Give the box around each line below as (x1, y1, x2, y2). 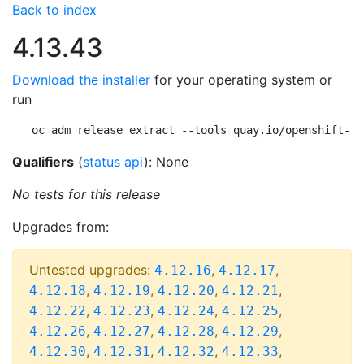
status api (83, 154, 144, 170)
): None (144, 154, 188, 170)
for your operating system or (150, 71, 332, 88)
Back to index (12, 2, 97, 18)
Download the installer (12, 71, 150, 88)
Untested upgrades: (29, 262, 154, 278)
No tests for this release (12, 186, 160, 202)
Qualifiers (12, 154, 74, 170)
